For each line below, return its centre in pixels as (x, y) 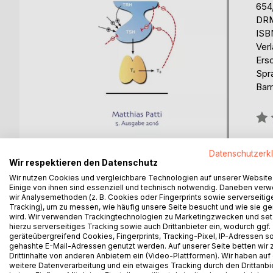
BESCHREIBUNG (93, 222)
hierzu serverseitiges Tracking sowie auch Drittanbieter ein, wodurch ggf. (140, 226)
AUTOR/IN (179, 222)
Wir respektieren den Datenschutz (83, 162)
